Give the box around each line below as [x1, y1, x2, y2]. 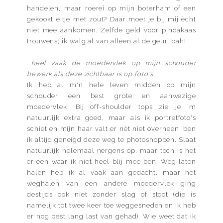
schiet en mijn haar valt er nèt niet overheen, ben [27, 124, 196, 132]
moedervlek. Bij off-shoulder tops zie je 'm [27, 103, 196, 111]
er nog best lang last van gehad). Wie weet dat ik [27, 212, 196, 220]
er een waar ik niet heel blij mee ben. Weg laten [27, 157, 196, 165]
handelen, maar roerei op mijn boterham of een [27, 4, 196, 12]
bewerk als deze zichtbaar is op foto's [27, 70, 153, 78]
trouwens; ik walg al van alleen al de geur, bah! [27, 37, 186, 45]
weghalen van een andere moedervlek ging [27, 179, 196, 187]
